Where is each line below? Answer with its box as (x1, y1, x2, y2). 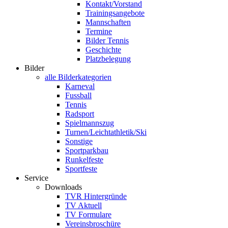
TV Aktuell (65, 201, 102, 210)
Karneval (65, 81, 95, 91)
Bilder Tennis (85, 36, 129, 45)
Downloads (45, 182, 82, 191)
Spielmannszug (65, 118, 114, 127)
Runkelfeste (65, 155, 103, 164)
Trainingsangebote (85, 8, 145, 17)
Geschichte (85, 45, 121, 54)
